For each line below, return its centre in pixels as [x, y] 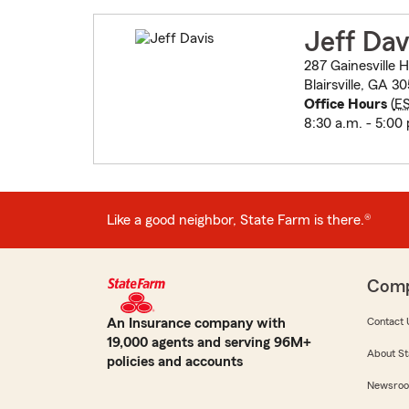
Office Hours [345, 105]
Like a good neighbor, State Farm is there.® [239, 220]
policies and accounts [175, 362]
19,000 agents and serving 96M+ [209, 343]
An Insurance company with [196, 324]
